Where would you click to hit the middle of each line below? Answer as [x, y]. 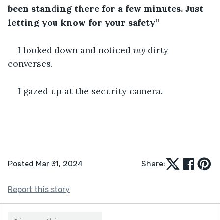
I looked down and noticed [75, 50]
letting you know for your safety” [83, 22]
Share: [153, 164]
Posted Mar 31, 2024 [45, 164]
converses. [31, 63]
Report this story [39, 189]
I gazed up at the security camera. [91, 91]
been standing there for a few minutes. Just [107, 8]
